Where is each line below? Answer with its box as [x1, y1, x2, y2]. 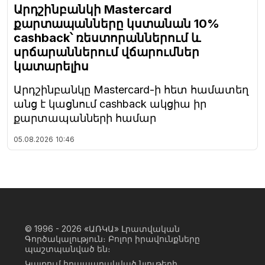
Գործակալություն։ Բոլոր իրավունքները [25, 234, 200, 244]
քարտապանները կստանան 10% [14, 17, 219, 31]
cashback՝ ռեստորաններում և [14, 31, 201, 46]
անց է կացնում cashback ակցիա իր [14, 98, 206, 111]
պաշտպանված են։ [25, 244, 111, 254]
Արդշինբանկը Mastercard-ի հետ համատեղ [14, 83, 248, 96]
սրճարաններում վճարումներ [14, 45, 199, 60]
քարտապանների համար [14, 112, 156, 125]
